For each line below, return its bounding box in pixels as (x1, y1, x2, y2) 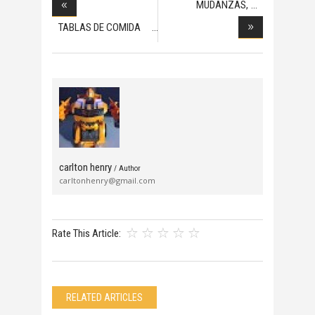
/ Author (114, 163, 141, 173)
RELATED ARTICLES (66, 291, 143, 303)
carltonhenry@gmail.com (59, 174, 155, 186)
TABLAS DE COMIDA (58, 20, 141, 34)
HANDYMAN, (196, 20, 248, 33)
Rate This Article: (52, 226, 121, 240)
